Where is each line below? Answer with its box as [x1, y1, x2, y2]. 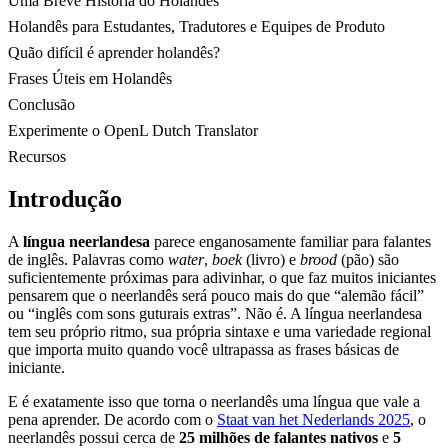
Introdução [8, 186, 122, 213]
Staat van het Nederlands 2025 [217, 411, 410, 429]
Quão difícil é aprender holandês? [8, 44, 220, 62]
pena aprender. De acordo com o [8, 411, 217, 429]
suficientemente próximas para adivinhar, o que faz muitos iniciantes [8, 269, 436, 287]
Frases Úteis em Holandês [8, 70, 172, 88]
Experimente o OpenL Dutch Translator [8, 122, 258, 140]
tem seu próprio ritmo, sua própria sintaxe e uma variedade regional [8, 323, 431, 341]
